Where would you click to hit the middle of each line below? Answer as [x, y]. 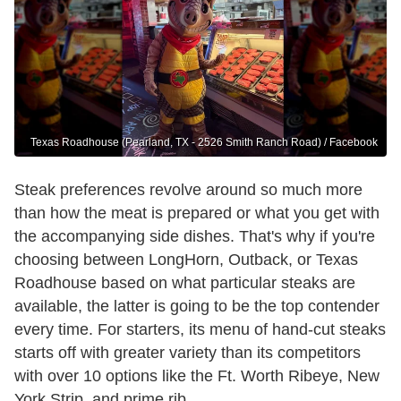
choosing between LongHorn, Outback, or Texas [186, 260]
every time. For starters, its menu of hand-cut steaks [200, 330]
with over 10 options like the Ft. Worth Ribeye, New [197, 376]
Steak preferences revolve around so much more [188, 190]
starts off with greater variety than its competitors [188, 353]
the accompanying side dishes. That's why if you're [195, 237]
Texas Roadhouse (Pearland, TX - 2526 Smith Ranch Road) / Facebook [204, 143]
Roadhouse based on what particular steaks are [185, 283]
